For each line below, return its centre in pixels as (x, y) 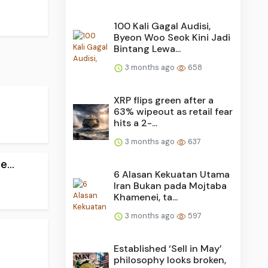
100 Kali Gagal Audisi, (162, 26)
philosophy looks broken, (170, 260)
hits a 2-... (136, 123)
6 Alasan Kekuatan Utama (172, 175)
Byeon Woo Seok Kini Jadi (172, 38)
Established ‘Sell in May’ (168, 249)
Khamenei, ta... (146, 197)
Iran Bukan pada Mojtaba (170, 186)
